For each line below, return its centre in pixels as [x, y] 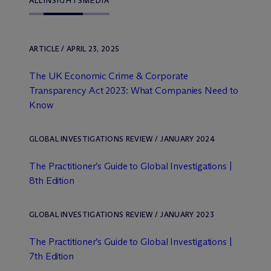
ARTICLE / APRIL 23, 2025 [74, 49]
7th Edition [51, 256]
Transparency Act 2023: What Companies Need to [134, 90]
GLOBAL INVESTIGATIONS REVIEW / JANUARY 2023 [122, 214]
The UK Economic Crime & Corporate [109, 76]
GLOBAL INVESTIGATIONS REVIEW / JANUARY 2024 [122, 139]
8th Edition [52, 181]
